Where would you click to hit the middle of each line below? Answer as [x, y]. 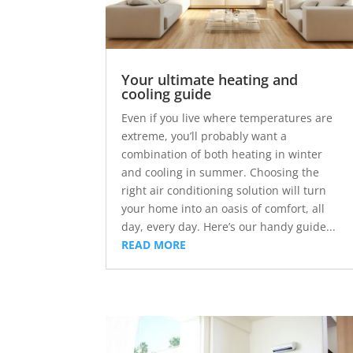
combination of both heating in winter [222, 154]
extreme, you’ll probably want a [204, 136]
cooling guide [167, 94]
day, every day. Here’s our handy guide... [229, 227]
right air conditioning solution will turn [224, 191]
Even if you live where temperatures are [227, 118]
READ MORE [154, 245]
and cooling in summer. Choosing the [221, 173]
